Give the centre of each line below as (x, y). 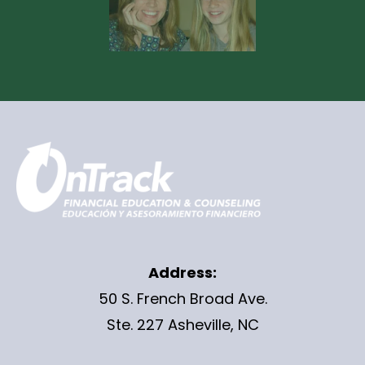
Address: (182, 273)
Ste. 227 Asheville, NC (182, 325)
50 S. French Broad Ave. (182, 299)
